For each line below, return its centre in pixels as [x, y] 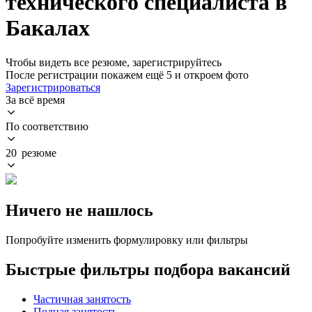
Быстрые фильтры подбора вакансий [148, 269]
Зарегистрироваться [53, 87]
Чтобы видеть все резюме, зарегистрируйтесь [114, 62]
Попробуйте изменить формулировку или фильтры [127, 240]
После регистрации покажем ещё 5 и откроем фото [127, 75]
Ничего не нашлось [79, 210]
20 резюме [31, 153]
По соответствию [47, 126]
